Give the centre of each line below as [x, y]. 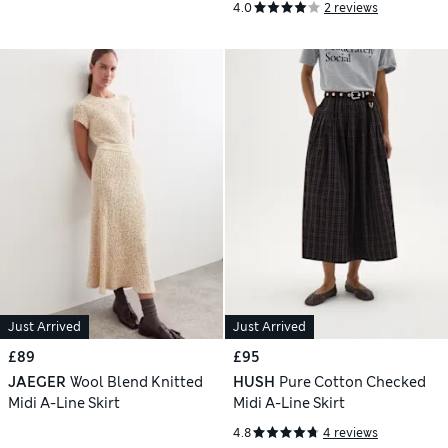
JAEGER [37, 381]
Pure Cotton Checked [352, 381]
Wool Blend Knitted [136, 381]
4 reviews [350, 432]
